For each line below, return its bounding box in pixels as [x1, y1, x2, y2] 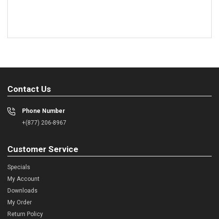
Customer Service [7, 144, 78, 154]
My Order [7, 198, 32, 206]
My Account [7, 175, 40, 182]
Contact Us [7, 84, 51, 94]
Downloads [7, 187, 38, 194]
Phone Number [22, 107, 65, 114]
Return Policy [7, 210, 43, 218]
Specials [7, 163, 30, 171]
